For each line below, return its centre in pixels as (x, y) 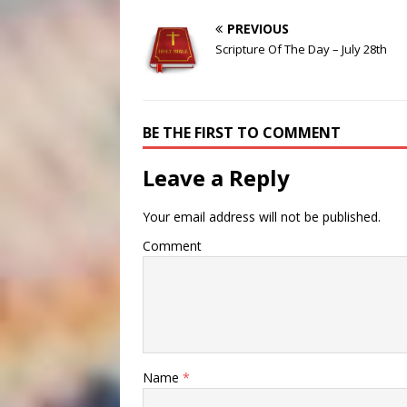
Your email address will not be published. (262, 217)
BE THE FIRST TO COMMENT (242, 133)
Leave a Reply (216, 178)
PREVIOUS (258, 29)
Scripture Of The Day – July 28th (301, 50)
